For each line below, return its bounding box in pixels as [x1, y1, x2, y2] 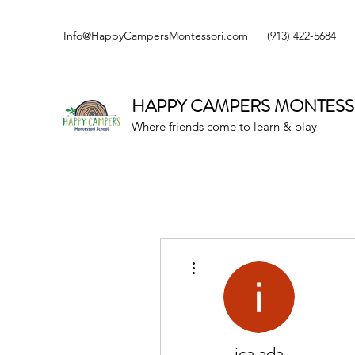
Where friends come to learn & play [132, 119, 317, 134]
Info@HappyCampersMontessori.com [63, 29, 248, 43]
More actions [202, 253, 249, 261]
